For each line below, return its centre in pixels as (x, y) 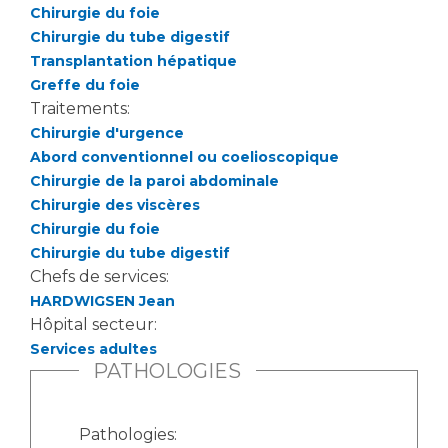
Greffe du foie (85, 84)
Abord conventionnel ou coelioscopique (184, 156)
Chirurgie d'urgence (107, 132)
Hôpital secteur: (95, 324)
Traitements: (82, 108)
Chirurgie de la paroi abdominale (154, 180)
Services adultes (93, 348)
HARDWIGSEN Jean (102, 300)
